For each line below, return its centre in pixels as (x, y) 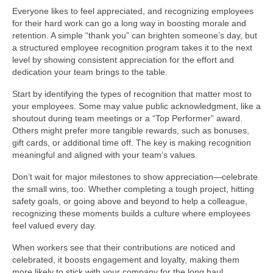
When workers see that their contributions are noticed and (124, 247)
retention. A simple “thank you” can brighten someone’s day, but (135, 35)
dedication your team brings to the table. (90, 72)
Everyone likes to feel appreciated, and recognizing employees (133, 11)
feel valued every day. (54, 225)
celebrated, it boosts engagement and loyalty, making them (126, 260)
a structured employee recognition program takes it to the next (132, 48)
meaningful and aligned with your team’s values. (105, 155)
